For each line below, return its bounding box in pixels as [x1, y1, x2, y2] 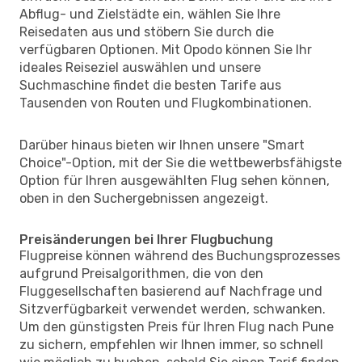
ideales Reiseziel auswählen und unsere [19, 59, 261, 75]
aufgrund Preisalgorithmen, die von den [19, 265, 263, 281]
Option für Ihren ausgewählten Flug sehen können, [19, 172, 330, 188]
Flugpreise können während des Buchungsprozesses [19, 247, 340, 263]
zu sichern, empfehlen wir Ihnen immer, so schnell [19, 336, 323, 352]
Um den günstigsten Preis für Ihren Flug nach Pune [19, 318, 334, 335]
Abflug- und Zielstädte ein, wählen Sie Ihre [19, 6, 280, 22]
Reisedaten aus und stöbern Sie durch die [19, 23, 274, 40]
